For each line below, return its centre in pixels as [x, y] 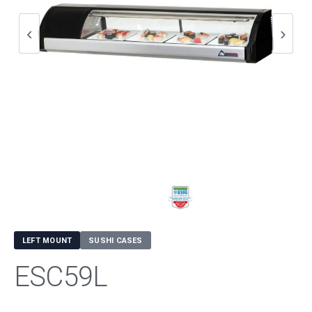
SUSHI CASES [116, 240]
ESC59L [61, 277]
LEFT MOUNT [47, 240]
